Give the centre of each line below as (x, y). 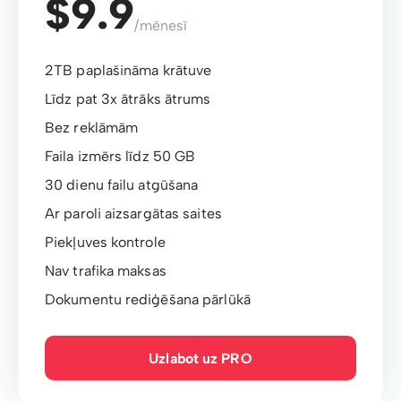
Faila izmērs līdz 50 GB (120, 157)
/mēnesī (161, 26)
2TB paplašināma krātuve (128, 71)
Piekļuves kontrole (105, 243)
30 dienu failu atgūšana (122, 185)
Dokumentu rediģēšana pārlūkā (148, 300)
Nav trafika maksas (106, 271)
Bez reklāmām (92, 128)
